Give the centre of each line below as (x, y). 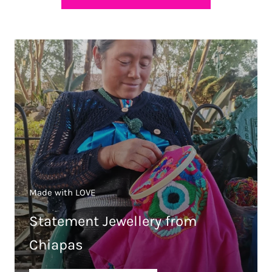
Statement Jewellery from (113, 221)
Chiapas (56, 244)
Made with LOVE (62, 192)
